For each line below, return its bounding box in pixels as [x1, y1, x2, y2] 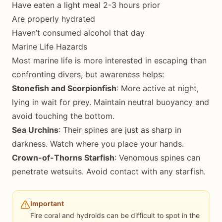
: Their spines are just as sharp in [58, 125, 181, 135]
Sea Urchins [12, 125, 58, 135]
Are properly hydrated [12, 14, 95, 24]
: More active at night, [116, 83, 199, 93]
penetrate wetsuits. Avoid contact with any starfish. [12, 166, 206, 176]
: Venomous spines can [114, 153, 200, 163]
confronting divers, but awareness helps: [12, 69, 164, 79]
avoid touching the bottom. [12, 111, 114, 121]
